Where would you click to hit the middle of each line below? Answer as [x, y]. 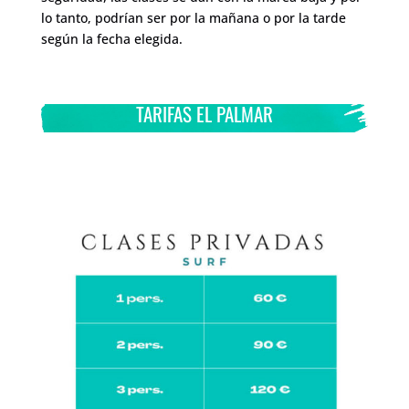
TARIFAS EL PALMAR [204, 113]
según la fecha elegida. [111, 38]
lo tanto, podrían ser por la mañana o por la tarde [193, 17]
